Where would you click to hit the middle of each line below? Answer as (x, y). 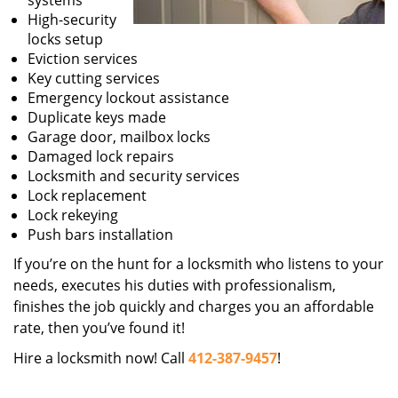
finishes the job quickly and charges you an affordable (194, 306)
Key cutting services (94, 78)
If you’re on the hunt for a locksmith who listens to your (199, 264)
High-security (72, 20)
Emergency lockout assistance (128, 98)
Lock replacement (87, 195)
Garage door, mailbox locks (119, 137)
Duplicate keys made (97, 117)
